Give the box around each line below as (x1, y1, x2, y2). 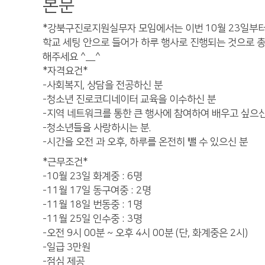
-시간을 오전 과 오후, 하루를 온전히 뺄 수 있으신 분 (43, 137, 250, 147)
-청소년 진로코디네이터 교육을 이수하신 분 (43, 94, 218, 105)
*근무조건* (43, 157, 90, 167)
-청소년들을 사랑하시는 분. (43, 122, 153, 133)
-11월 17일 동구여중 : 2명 (43, 185, 153, 196)
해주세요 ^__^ (43, 51, 103, 62)
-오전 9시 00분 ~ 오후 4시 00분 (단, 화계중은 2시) (43, 228, 250, 238)
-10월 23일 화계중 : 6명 (43, 171, 144, 182)
